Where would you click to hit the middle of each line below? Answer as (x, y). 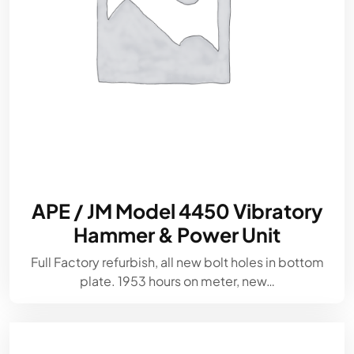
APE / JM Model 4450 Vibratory (177, 211)
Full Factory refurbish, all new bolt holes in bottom (177, 262)
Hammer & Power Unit (177, 235)
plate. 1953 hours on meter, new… (177, 281)
